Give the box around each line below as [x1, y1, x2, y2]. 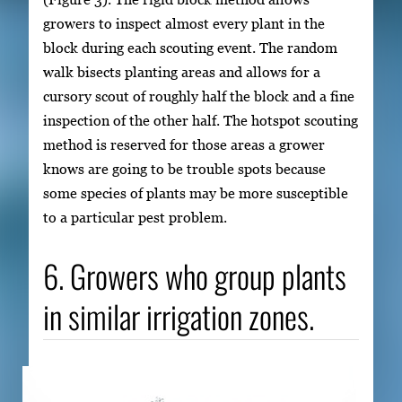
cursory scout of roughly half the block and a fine [43, 87, 354, 104]
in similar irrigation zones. [43, 292, 314, 339]
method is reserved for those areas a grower [43, 135, 325, 153]
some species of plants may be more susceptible [43, 184, 348, 201]
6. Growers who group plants [43, 251, 346, 299]
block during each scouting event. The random [43, 39, 337, 56]
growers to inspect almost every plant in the [43, 14, 325, 31]
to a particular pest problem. [43, 208, 227, 225]
